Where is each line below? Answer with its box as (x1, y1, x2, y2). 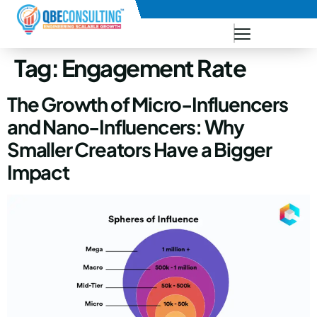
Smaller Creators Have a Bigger (7, 137, 272, 162)
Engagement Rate (61, 53, 246, 83)
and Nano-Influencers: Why (7, 115, 244, 139)
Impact (7, 160, 69, 185)
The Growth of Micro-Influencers (7, 92, 288, 117)
